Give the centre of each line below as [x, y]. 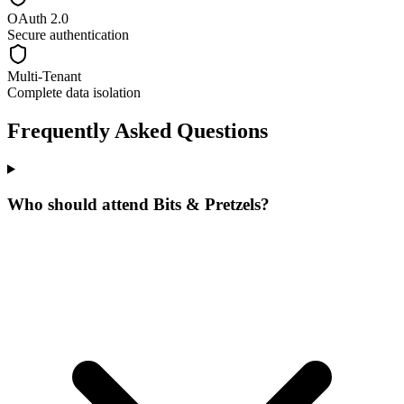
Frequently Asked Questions [138, 131]
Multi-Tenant [44, 77]
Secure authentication [68, 35]
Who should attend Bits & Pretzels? [138, 204]
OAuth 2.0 [38, 19]
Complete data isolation [74, 93]
